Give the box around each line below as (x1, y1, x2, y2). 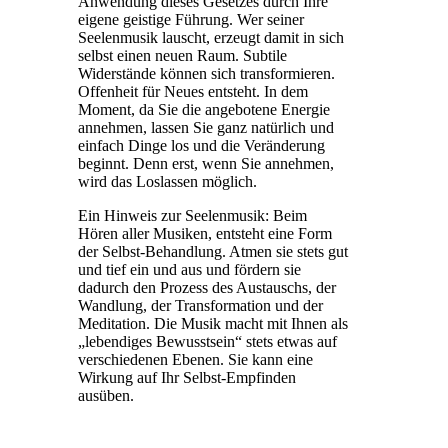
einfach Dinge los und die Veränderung (78, 137, 325, 155)
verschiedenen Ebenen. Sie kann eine (78, 351, 313, 369)
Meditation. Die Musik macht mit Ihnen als (78, 315, 348, 333)
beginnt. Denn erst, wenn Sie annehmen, (78, 155, 334, 173)
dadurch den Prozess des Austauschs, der (78, 279, 336, 297)
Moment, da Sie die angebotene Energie (78, 101, 330, 119)
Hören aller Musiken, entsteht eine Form (78, 225, 332, 243)
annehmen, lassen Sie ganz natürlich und (78, 119, 334, 137)
